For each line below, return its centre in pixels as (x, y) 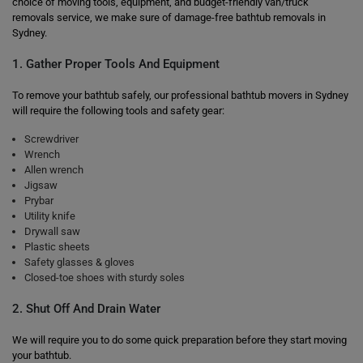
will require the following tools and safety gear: (118, 111)
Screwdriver (51, 139)
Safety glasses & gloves (79, 262)
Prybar (39, 201)
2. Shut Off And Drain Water (86, 309)
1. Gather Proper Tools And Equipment (116, 64)
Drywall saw (52, 231)
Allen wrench (54, 170)
